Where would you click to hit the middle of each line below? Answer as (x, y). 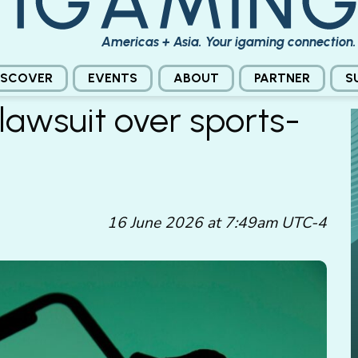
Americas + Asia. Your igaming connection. (229, 41)
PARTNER (282, 78)
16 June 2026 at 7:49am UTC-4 (217, 223)
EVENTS (113, 78)
